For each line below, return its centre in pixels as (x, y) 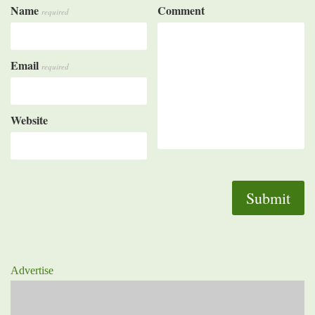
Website (29, 120)
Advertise (32, 270)
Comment (181, 10)
